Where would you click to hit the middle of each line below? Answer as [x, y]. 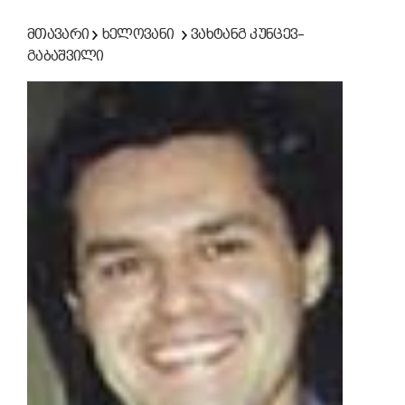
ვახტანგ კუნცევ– [248, 34]
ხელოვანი [138, 34]
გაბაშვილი [66, 56]
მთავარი [58, 34]
